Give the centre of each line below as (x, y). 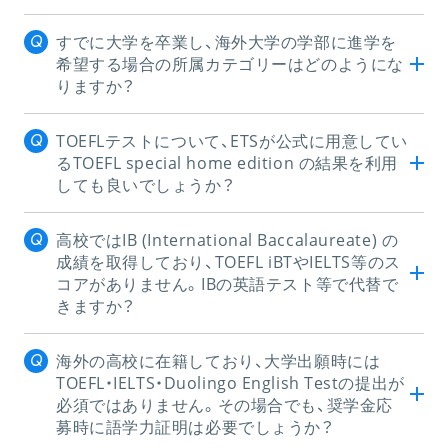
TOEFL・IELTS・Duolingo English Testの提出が (230, 382)
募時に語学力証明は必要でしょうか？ (195, 426)
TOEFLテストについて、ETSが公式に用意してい (232, 140)
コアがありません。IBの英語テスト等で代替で (227, 283)
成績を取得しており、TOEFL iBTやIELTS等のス (228, 261)
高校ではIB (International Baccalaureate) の (227, 239)
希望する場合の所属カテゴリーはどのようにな (230, 63)
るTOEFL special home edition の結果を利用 (227, 162)
